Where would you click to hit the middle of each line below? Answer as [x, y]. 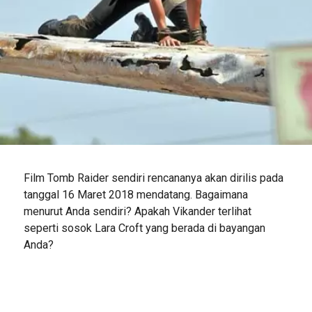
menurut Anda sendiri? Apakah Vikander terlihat [137, 212]
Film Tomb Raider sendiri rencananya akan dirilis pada [153, 178]
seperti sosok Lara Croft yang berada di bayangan [144, 228]
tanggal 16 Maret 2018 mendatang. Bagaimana [135, 195]
